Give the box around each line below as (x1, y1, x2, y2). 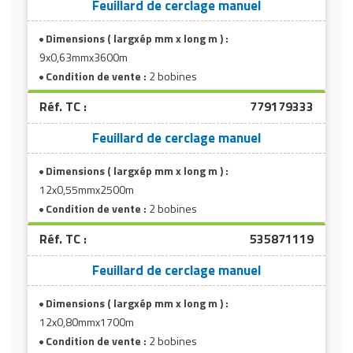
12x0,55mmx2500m (39, 180, 134, 198)
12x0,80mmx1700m (39, 313, 134, 330)
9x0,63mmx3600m (39, 48, 128, 65)
